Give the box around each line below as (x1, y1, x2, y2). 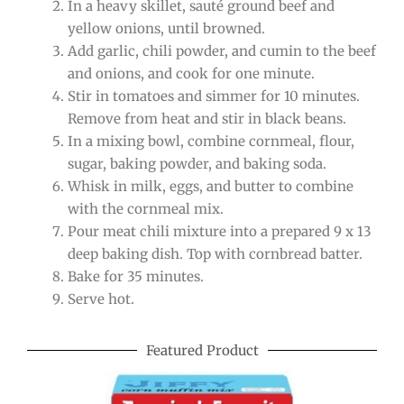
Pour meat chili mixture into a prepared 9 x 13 (68, 222, 372, 240)
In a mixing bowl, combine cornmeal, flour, (68, 132, 354, 150)
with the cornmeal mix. (68, 199, 224, 217)
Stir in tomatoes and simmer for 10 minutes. (68, 87, 360, 105)
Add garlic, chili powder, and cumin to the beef (68, 41, 376, 60)
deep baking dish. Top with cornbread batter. (68, 244, 363, 262)
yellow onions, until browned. (68, 19, 265, 37)
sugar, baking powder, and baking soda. (68, 154, 326, 172)
